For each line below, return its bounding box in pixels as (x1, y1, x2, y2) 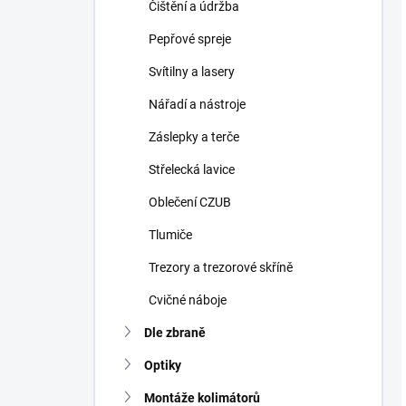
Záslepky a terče (149, 130, 239, 144)
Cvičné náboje (149, 293, 227, 307)
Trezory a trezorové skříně (149, 260, 293, 275)
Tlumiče (149, 227, 192, 242)
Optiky (144, 358, 181, 372)
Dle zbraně (144, 325, 206, 340)
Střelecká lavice (149, 162, 235, 177)
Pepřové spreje (149, 32, 231, 46)
